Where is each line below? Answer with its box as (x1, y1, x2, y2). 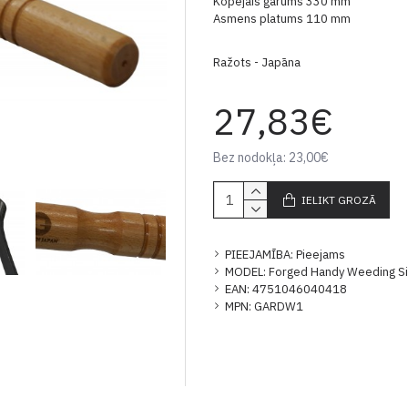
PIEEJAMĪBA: (225, 247, 294, 262)
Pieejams (296, 247, 346, 262)
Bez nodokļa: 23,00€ (213, 149, 330, 166)
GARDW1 (254, 299, 304, 314)
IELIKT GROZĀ (301, 192, 377, 207)
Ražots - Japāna (213, 55, 301, 70)
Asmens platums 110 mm (213, 11, 352, 26)
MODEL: (225, 264, 267, 280)
